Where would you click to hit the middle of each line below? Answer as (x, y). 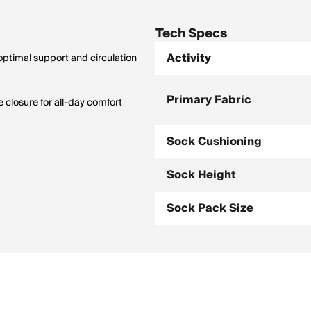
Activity (189, 58)
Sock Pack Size (210, 208)
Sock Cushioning (214, 142)
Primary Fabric (209, 100)
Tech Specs (191, 34)
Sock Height (201, 175)
